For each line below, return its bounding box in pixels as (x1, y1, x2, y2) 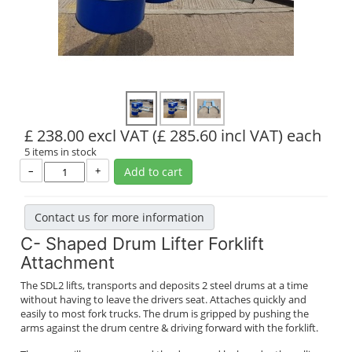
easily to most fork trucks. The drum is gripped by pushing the (20, 306, 309, 321)
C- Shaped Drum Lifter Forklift (20, 233, 264, 254)
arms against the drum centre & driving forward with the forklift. (20, 321, 318, 335)
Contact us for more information (35, 210, 204, 225)
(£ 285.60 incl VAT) (152, 125, 283, 146)
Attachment (20, 252, 115, 273)
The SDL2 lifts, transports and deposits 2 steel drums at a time (20, 278, 308, 292)
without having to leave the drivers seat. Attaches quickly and (20, 292, 306, 306)
